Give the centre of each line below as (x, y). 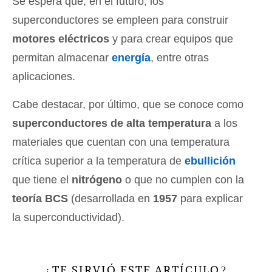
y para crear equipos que (171, 39)
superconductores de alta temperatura (112, 123)
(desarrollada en (110, 198)
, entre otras (180, 57)
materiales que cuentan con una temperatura (121, 142)
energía (131, 57)
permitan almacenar (62, 57)
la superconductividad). (68, 217)
